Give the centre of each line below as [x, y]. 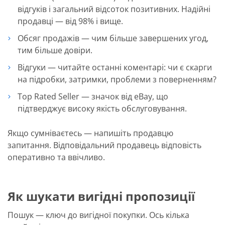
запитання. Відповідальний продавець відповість [104, 145]
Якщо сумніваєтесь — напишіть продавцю [90, 133]
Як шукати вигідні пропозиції [101, 196]
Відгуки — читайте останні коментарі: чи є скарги [115, 67]
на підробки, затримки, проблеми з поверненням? [117, 79]
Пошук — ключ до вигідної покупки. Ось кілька [98, 215]
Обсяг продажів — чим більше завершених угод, [113, 38]
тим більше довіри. [55, 50]
